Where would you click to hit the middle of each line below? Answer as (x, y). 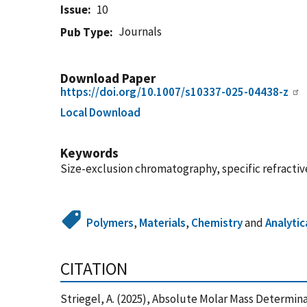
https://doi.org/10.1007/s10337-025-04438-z (174, 92)
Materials (163, 223)
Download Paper (108, 78)
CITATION (94, 269)
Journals (140, 32)
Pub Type (85, 32)
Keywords (89, 153)
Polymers (110, 223)
